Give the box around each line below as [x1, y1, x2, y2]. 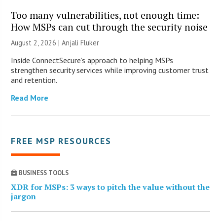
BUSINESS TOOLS [17, 169, 69, 178]
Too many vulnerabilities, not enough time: [11, 9, 200, 22]
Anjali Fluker [62, 38, 100, 48]
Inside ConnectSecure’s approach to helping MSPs [11, 55, 174, 66]
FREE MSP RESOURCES [11, 135, 112, 147]
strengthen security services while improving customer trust [11, 65, 209, 75]
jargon [11, 191, 37, 202]
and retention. [11, 75, 58, 85]
